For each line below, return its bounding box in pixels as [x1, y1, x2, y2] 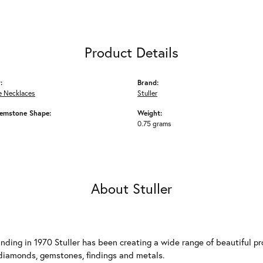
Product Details [85, 43, 178, 62]
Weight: [137, 108, 162, 117]
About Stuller [91, 179, 172, 198]
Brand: [137, 77, 159, 87]
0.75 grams [137, 119, 171, 128]
